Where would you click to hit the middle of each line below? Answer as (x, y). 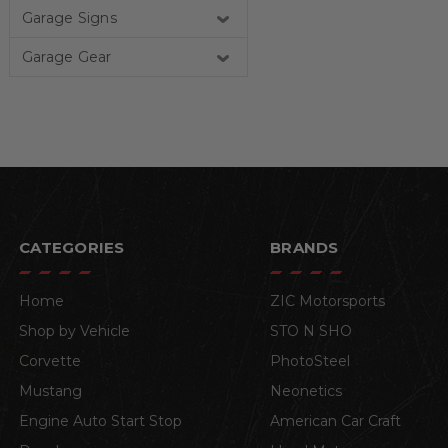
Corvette (50, 361)
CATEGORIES (72, 248)
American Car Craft (336, 421)
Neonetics (306, 391)
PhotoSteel (310, 361)
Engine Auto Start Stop (100, 421)
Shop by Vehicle (74, 331)
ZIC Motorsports (328, 301)
